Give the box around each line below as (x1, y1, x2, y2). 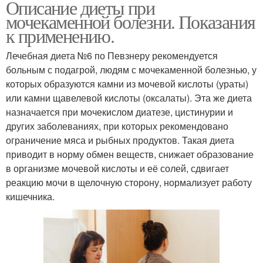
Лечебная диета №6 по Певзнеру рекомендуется (6, 49, 218, 63)
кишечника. (6, 190, 55, 204)
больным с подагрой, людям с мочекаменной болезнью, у (6, 63, 257, 77)
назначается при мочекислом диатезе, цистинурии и (6, 105, 233, 119)
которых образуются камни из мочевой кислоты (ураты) (6, 77, 248, 91)
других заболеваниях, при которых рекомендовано (6, 119, 228, 133)
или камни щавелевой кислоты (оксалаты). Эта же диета (6, 91, 252, 105)
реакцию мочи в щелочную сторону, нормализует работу (6, 176, 252, 190)
